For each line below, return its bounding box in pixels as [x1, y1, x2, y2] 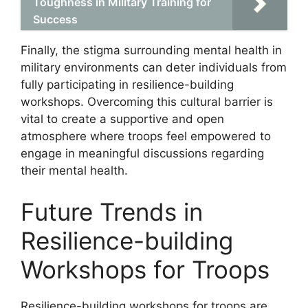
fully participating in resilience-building [21, 78, 234, 91]
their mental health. [21, 164, 128, 177]
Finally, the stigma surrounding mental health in [21, 43, 282, 57]
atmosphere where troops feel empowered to [21, 129, 271, 143]
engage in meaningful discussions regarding [21, 146, 264, 160]
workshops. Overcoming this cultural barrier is [21, 95, 273, 109]
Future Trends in [21, 197, 203, 226]
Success [33, 12, 78, 26]
